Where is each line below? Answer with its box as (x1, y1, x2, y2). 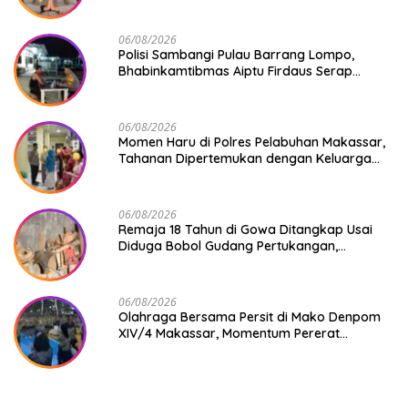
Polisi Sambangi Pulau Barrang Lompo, (118, 46, 354, 63)
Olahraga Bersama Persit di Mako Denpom (118, 308, 381, 325)
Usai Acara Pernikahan (118, 166, 256, 183)
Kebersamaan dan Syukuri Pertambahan (118, 341, 368, 358)
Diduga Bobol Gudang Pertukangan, (118, 237, 338, 254)
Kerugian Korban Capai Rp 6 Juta (118, 253, 323, 270)
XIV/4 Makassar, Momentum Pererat (118, 324, 340, 342)
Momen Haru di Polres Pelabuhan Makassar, (118, 133, 385, 150)
